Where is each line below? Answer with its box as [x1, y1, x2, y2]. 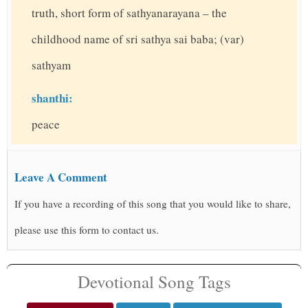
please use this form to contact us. [14, 223, 159, 236]
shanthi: [32, 89, 73, 107]
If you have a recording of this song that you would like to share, [14, 197, 291, 210]
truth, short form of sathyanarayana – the [32, 5, 227, 21]
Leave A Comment [14, 168, 107, 186]
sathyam [32, 57, 71, 73]
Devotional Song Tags [77, 270, 231, 293]
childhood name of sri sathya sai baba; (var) [32, 31, 244, 47]
